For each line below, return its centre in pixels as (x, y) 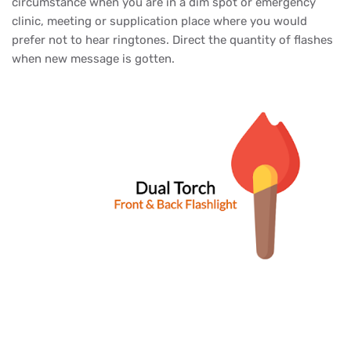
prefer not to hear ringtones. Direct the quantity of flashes (172, 40)
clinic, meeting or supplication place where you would (159, 22)
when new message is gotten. (95, 59)
